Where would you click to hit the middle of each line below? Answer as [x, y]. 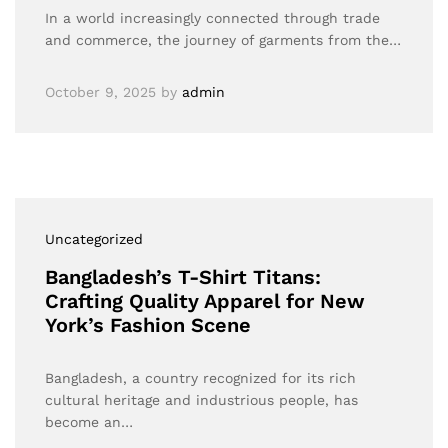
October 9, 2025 [100, 92]
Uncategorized [94, 239]
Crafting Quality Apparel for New [205, 301]
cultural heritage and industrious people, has [201, 400]
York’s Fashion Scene [148, 325]
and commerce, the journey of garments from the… [223, 40]
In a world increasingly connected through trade [212, 18]
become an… [89, 422]
